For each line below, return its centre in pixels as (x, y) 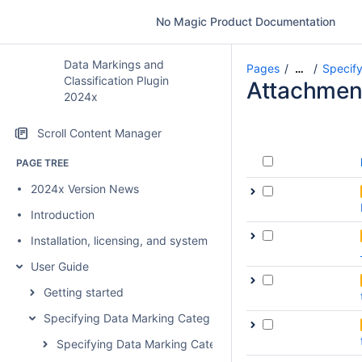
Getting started (84, 292)
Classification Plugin (116, 80)
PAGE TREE (42, 163)
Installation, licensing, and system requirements (156, 240)
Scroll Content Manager (99, 133)
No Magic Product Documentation (245, 21)
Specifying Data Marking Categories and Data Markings (191, 318)
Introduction (63, 215)
